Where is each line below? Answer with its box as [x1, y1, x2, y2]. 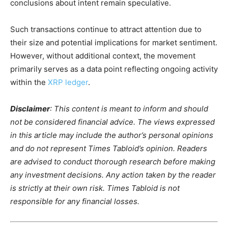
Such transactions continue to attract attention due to [10, 24, 202, 35]
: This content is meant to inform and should [50, 104, 208, 114]
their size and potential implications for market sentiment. [10, 38, 217, 48]
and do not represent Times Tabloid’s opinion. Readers [10, 144, 207, 154]
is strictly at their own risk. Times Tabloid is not [10, 183, 180, 193]
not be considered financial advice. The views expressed [10, 117, 215, 127]
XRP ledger [48, 77, 88, 88]
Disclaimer [10, 104, 50, 114]
